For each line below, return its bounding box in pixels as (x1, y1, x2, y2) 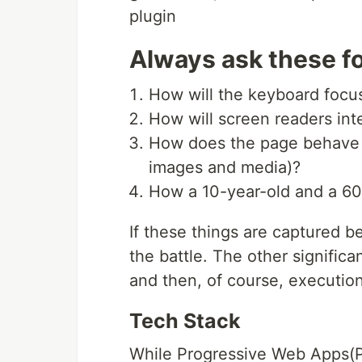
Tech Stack (129, 309, 241, 334)
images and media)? (149, 158, 301, 178)
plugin (129, 6, 176, 27)
